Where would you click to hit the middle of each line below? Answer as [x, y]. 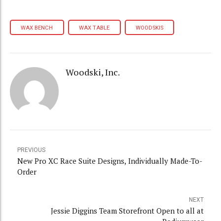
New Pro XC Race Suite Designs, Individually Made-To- [110, 161]
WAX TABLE [94, 28]
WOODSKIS [149, 28]
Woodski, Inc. [92, 72]
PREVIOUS [31, 150]
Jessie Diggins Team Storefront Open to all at [127, 210]
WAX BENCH [37, 28]
